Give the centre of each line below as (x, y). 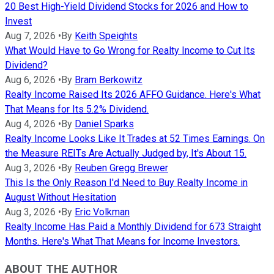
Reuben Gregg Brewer (121, 168)
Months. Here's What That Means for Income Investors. (122, 242)
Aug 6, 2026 (30, 80)
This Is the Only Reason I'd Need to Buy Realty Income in (126, 183)
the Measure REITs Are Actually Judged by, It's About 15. (126, 154)
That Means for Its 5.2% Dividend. (77, 109)
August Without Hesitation (61, 198)
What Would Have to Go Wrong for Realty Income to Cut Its (130, 51)
